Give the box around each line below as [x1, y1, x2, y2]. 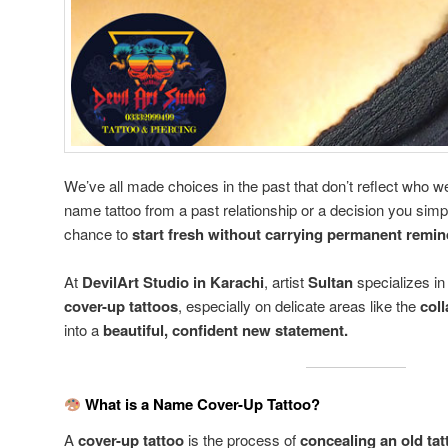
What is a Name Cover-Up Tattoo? [81, 393, 321, 416]
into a [64, 319, 103, 341]
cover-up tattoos [64, 295, 178, 318]
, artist [264, 271, 308, 293]
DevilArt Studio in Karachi [82, 271, 264, 294]
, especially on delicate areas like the [178, 295, 420, 317]
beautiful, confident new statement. [103, 319, 348, 342]
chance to [64, 222, 132, 244]
